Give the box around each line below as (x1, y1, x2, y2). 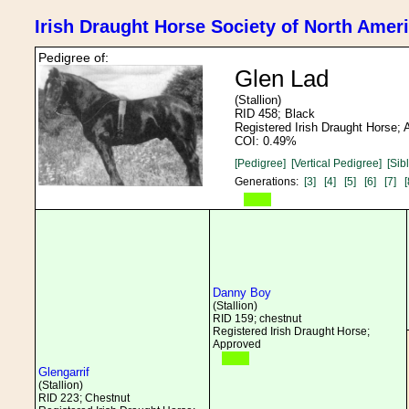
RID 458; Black (235, 107, 315, 121)
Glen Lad (235, 65, 329, 92)
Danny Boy (213, 286, 271, 299)
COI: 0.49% (235, 134, 297, 148)
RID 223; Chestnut (38, 392, 130, 404)
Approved (213, 338, 261, 351)
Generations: (235, 175, 304, 188)
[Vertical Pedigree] (291, 157, 382, 170)
